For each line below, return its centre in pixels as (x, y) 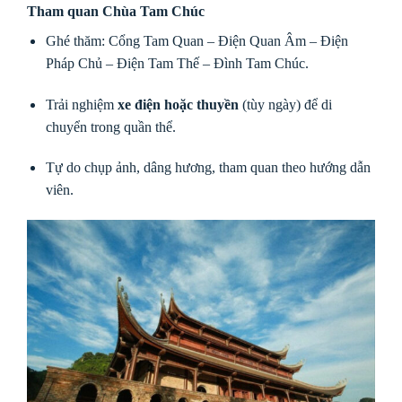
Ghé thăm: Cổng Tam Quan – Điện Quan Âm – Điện (197, 40)
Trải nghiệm (81, 104)
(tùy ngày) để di (285, 104)
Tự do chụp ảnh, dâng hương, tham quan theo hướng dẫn (208, 168)
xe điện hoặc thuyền (178, 104)
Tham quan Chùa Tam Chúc (116, 11)
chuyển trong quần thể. (110, 127)
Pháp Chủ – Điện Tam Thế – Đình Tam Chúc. (177, 63)
